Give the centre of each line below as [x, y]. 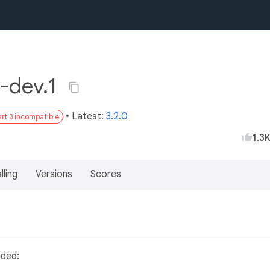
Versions [54, 174]
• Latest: [86, 116]
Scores [106, 174]
